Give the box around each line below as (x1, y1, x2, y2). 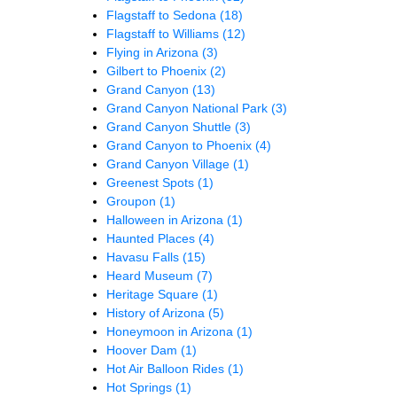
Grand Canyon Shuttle (106, 119, 235, 134)
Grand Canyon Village (106, 156, 233, 171)
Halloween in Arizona (106, 212, 227, 227)
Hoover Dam (106, 342, 181, 357)
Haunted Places (106, 230, 198, 245)
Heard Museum (106, 268, 197, 283)
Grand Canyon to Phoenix (106, 137, 255, 152)
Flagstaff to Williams (106, 26, 222, 41)
